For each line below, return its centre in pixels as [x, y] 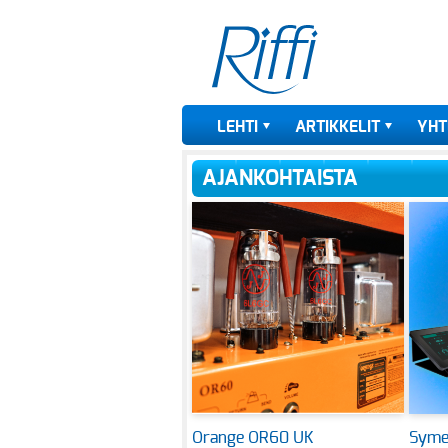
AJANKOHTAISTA [280, 178]
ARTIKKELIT [337, 127]
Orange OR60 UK [253, 437]
